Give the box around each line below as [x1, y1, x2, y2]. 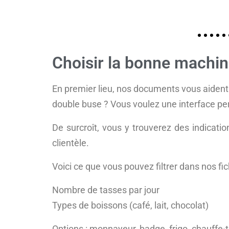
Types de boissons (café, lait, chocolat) [52, 199, 209, 211]
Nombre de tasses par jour [52, 184, 159, 195]
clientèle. [52, 137, 89, 148]
